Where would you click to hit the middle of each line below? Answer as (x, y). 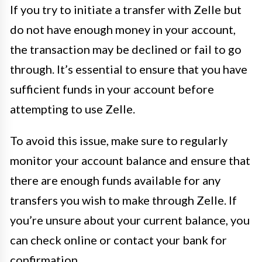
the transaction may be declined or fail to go (126, 49)
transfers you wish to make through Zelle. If (123, 200)
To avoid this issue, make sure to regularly (119, 140)
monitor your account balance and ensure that (130, 160)
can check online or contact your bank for (118, 239)
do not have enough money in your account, (123, 29)
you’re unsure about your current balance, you (130, 220)
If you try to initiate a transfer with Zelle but (126, 9)
